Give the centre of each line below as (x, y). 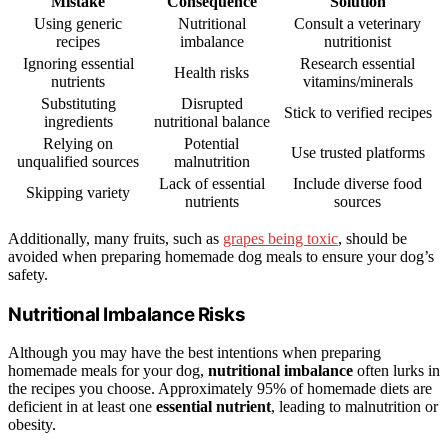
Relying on (78, 143)
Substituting (78, 103)
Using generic (78, 23)
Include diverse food (357, 183)
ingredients (78, 121)
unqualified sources (78, 161)
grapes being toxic (280, 238)
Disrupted (211, 103)
